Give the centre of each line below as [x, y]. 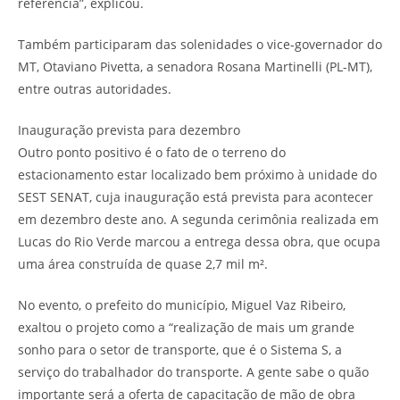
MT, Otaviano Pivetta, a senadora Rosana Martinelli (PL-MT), [195, 66]
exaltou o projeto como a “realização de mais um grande [186, 327]
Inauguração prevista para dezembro [129, 129]
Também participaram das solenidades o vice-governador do [200, 44]
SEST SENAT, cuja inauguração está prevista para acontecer [196, 196]
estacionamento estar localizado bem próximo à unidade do [197, 174]
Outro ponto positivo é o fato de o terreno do [152, 152]
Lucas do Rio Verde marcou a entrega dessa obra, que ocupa [199, 241]
